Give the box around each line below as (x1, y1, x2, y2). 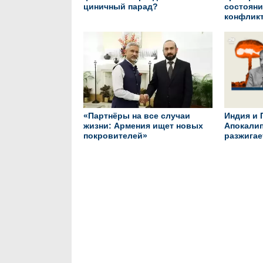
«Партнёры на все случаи (83, 111, 190, 120)
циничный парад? (83, 2, 158, 11)
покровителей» (83, 131, 147, 140)
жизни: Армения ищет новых (83, 121, 203, 130)
